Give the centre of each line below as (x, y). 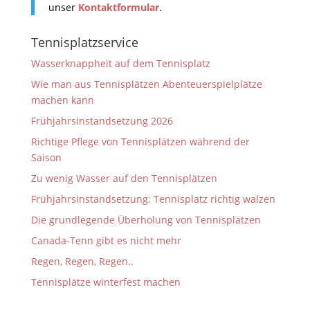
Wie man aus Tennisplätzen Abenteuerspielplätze (146, 84)
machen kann (62, 100)
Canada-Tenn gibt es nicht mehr (106, 240)
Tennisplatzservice (84, 42)
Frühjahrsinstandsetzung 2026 (102, 120)
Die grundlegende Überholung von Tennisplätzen (146, 219)
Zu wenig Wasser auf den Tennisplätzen (124, 178)
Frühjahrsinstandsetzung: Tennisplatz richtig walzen (153, 199)
